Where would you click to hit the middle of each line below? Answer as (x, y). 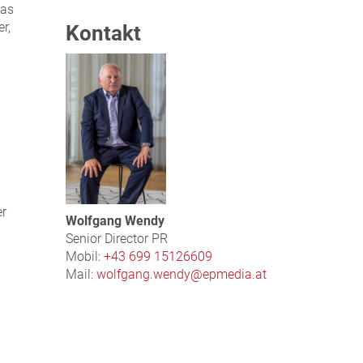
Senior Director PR (117, 239)
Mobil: (85, 257)
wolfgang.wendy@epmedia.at (182, 275)
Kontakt (104, 34)
